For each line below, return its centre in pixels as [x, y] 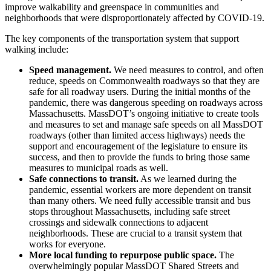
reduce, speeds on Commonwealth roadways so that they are [144, 80]
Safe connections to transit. [84, 178]
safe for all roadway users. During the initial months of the [140, 91]
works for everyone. [67, 244]
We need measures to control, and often [188, 70]
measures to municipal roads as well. [99, 168]
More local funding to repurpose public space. [123, 255]
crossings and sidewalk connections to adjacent [119, 222]
